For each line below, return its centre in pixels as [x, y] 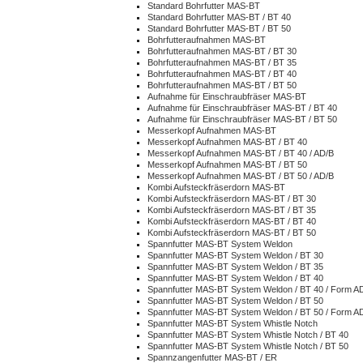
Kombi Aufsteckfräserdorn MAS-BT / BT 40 [232, 221]
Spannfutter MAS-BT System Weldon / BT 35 [235, 267]
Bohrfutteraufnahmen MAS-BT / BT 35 [222, 62]
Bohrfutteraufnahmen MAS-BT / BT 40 [222, 74]
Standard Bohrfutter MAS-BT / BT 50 [219, 28]
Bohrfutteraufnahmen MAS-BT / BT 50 [222, 85]
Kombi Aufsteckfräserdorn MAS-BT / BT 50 [232, 233]
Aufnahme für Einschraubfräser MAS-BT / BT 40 [242, 108]
